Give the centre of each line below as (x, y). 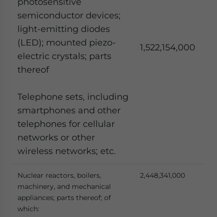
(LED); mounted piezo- (67, 42)
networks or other (56, 137)
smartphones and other (69, 110)
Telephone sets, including (73, 97)
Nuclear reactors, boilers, (59, 175)
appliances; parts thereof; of (64, 198)
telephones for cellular (66, 124)
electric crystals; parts (64, 56)
